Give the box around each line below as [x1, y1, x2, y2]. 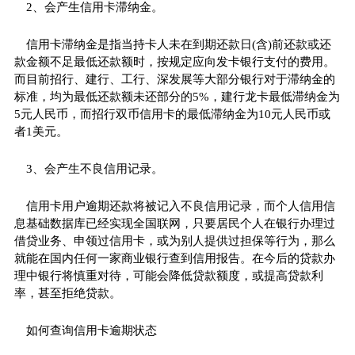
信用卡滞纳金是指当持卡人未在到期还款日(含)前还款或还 [25, 37, 331, 51]
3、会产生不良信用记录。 [25, 162, 163, 175]
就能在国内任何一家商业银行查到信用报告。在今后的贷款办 [13, 251, 335, 265]
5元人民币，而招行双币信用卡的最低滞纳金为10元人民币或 [13, 107, 330, 120]
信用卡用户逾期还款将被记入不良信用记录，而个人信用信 [25, 199, 335, 212]
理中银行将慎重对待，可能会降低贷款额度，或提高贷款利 [13, 269, 323, 282]
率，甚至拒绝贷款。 [13, 286, 121, 300]
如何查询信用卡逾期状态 [25, 323, 157, 337]
